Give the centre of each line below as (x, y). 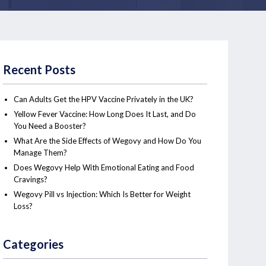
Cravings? (31, 179)
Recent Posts (39, 69)
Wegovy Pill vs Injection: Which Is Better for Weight (102, 194)
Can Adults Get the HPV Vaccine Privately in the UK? (104, 99)
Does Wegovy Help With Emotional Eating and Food (104, 167)
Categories (34, 244)
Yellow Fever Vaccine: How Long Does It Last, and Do (105, 114)
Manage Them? (41, 153)
